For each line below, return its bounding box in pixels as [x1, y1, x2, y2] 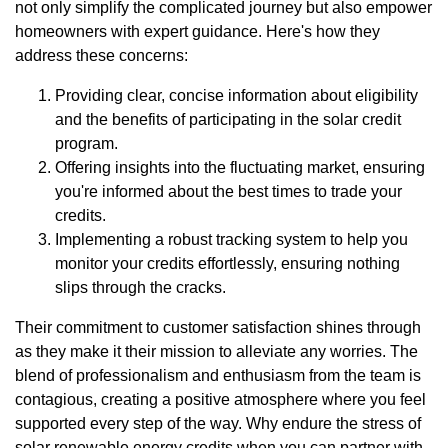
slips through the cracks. [55, 279, 226, 297]
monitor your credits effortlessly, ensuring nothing [55, 255, 400, 273]
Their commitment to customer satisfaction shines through [15, 319, 421, 337]
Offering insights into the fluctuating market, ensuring [55, 159, 425, 177]
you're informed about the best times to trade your [55, 183, 402, 201]
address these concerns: [15, 47, 188, 65]
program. [55, 135, 118, 153]
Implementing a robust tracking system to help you [55, 231, 408, 249]
